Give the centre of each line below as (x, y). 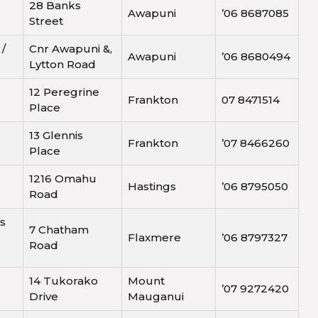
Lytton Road (62, 65)
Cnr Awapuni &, (71, 49)
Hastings (152, 187)
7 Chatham (59, 230)
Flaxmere (154, 238)
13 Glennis (56, 136)
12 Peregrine (64, 92)
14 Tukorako (64, 281)
